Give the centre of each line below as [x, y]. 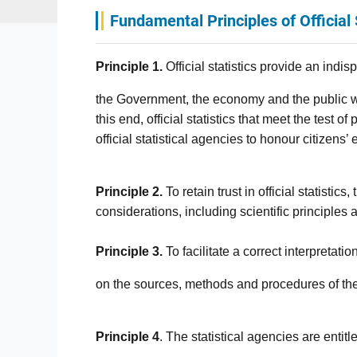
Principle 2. [129, 191]
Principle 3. [129, 251]
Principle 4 [127, 336]
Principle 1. [129, 66]
